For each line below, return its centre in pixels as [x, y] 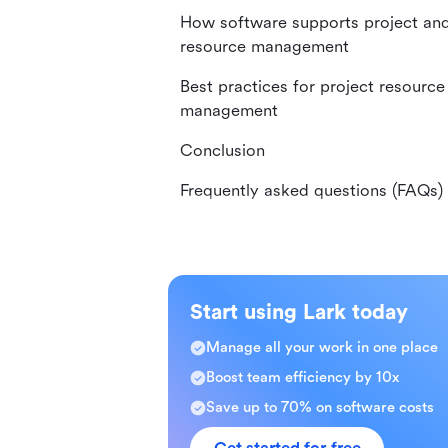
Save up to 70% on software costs [320, 407]
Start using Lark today [299, 312]
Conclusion [222, 150]
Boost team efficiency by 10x [302, 377]
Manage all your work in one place [322, 347]
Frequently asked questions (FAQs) [311, 190]
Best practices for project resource [312, 86]
